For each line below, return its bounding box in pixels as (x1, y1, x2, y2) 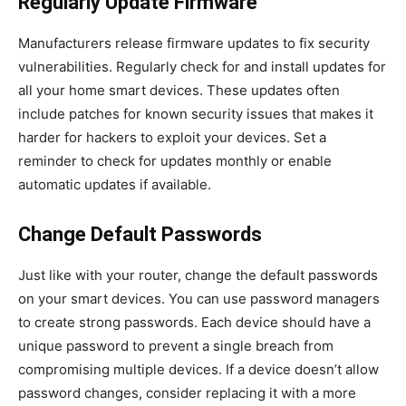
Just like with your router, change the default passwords (18, 266, 378, 284)
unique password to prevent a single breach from (18, 336, 333, 354)
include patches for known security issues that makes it (18, 104, 373, 122)
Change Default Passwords (18, 222, 262, 246)
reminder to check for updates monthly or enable (18, 151, 332, 169)
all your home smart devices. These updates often (18, 81, 340, 99)
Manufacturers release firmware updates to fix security (18, 34, 370, 52)
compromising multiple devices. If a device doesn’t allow (18, 360, 379, 378)
